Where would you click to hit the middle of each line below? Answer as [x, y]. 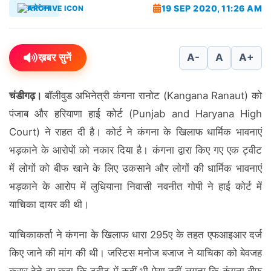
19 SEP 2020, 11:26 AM [211, 8]
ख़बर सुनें [55, 57]
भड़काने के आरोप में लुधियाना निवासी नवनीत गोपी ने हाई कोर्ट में [135, 186]
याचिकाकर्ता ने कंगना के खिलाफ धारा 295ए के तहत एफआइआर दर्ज [135, 235]
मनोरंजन [39, 8]
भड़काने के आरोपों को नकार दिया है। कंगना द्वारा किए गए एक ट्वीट [135, 150]
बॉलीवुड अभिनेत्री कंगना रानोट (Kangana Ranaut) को [153, 96]
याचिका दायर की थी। [49, 204]
